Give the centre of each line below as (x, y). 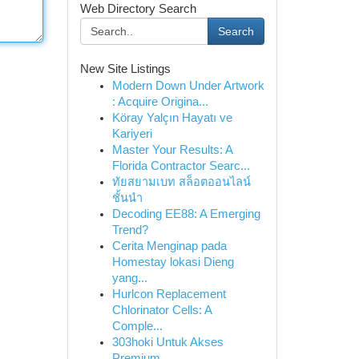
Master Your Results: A (172, 150)
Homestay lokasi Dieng (173, 262)
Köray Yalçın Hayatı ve (172, 118)
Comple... (137, 326)
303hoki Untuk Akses (167, 342)
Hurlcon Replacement (169, 294)
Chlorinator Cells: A (161, 310)
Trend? (130, 230)
